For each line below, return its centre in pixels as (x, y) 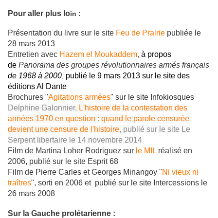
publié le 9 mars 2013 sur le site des (128, 76)
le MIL (146, 151)
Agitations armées (79, 97)
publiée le (183, 33)
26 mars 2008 (31, 194)
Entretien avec (34, 54)
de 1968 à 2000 (35, 76)
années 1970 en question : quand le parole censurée (99, 119)
